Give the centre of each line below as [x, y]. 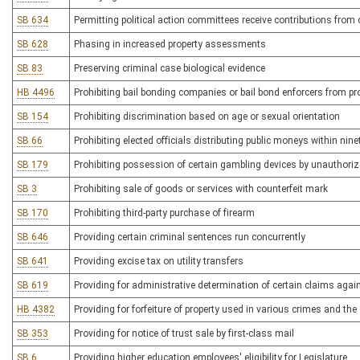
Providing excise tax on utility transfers [159, 261]
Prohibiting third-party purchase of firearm [164, 213]
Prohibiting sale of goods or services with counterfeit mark [201, 189]
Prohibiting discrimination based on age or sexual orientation [207, 117]
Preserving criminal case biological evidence [170, 68]
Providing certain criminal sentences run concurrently [190, 237]
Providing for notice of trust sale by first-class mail [184, 333]
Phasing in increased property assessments [170, 44]
